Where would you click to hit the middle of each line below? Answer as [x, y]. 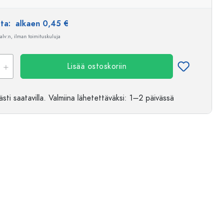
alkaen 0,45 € [42, 24]
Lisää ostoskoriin [97, 66]
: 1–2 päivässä [149, 98]
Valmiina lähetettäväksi [86, 98]
